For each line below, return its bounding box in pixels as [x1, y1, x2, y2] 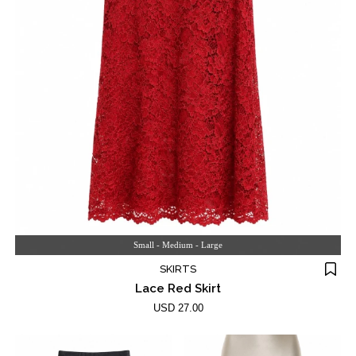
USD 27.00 [153, 301, 203, 314]
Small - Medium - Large [133, 239, 222, 250]
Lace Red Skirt [135, 281, 221, 296]
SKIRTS [160, 262, 196, 275]
